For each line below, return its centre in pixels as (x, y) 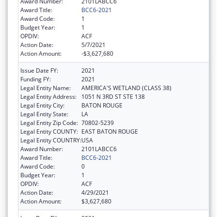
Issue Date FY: (39, 70)
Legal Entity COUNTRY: (51, 140)
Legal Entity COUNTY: (49, 131)
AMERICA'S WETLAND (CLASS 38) (126, 88)
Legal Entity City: (42, 105)
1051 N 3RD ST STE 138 (113, 96)
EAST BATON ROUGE (110, 131)
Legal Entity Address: (48, 96)
